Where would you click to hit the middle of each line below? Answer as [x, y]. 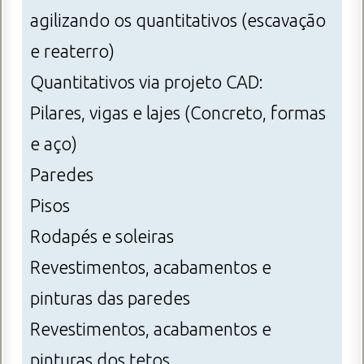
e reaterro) [72, 52]
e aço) [54, 144]
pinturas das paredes [110, 299]
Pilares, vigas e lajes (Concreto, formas [178, 113]
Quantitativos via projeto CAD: [147, 82]
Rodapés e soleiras [102, 237]
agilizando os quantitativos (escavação [178, 21]
